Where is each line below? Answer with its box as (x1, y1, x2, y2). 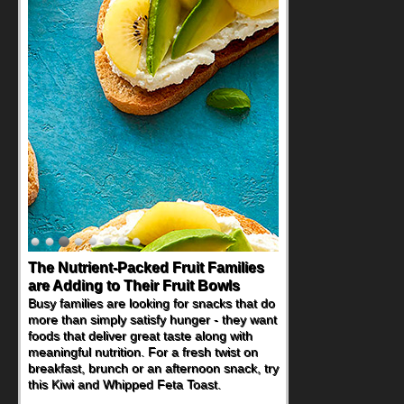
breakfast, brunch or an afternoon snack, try (28, 361, 279, 375)
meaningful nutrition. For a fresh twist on (28, 344, 258, 359)
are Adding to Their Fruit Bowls (28, 278, 240, 293)
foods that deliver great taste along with (28, 328, 252, 343)
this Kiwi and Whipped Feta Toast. (28, 377, 221, 391)
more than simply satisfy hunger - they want (28, 312, 277, 326)
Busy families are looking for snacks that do (28, 296, 275, 310)
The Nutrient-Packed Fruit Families (28, 260, 264, 275)
